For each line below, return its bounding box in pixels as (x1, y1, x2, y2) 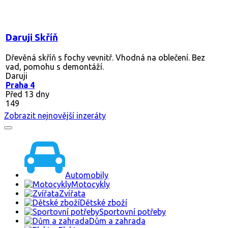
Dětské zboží (80, 198, 127, 208)
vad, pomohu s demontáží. (6, 62, 104, 71)
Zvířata (59, 189, 85, 198)
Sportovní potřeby (99, 207, 166, 217)
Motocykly (71, 180, 110, 189)
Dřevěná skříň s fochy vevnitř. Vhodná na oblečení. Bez (6, 52, 205, 62)
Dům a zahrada (89, 216, 146, 226)
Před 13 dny (6, 89, 49, 99)
